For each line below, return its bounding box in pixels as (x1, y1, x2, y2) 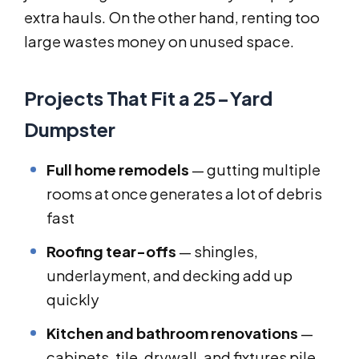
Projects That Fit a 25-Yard (24, 86, 272, 111)
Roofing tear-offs (46, 242, 176, 261)
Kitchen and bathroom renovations (46, 324, 298, 343)
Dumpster (24, 117, 115, 142)
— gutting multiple (189, 160, 321, 179)
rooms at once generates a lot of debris (46, 184, 322, 204)
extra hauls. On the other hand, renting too (24, 8, 320, 27)
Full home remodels (46, 160, 189, 179)
